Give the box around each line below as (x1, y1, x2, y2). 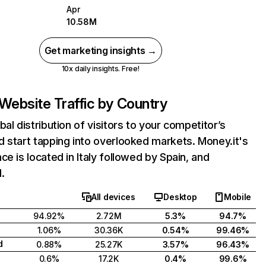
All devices (91, 192, 135, 202)
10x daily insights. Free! (61, 64, 140, 73)
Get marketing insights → (44, 45, 157, 56)
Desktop (163, 192, 197, 202)
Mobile (223, 192, 252, 202)
